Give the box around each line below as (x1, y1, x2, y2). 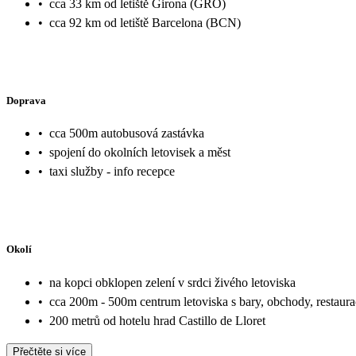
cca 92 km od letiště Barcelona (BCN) (49, 15, 241, 29)
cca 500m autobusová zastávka (49, 126, 204, 141)
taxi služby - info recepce (49, 164, 175, 179)
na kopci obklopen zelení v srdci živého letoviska (49, 275, 296, 289)
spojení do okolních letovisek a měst (49, 145, 230, 160)
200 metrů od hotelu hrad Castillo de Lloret (49, 313, 265, 327)
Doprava (6, 94, 46, 106)
